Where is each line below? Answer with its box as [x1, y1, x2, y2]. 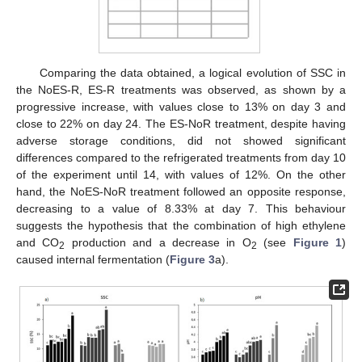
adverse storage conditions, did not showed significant [16, 133, 346, 147]
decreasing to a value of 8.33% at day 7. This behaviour [16, 201, 346, 215]
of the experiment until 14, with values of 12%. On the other [16, 167, 346, 181]
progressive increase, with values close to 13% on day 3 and [16, 99, 346, 113]
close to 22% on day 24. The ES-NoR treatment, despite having [16, 116, 346, 130]
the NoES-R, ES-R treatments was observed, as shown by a [16, 82, 346, 96]
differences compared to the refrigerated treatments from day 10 [16, 150, 346, 164]
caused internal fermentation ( [16, 252, 170, 266]
